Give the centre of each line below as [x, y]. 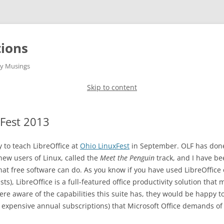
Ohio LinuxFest [105, 146]
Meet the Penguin [127, 158]
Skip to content [112, 87]
